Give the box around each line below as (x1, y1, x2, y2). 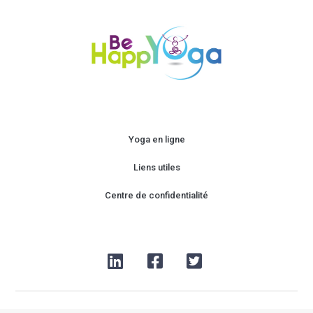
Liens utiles (133, 162, 180, 173)
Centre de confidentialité (105, 190, 208, 201)
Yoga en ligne (128, 134, 185, 145)
